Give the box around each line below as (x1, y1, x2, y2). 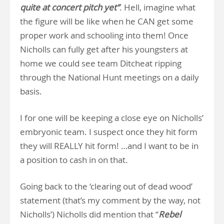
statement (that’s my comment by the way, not (20, 194, 200, 206)
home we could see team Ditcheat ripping (20, 57, 181, 69)
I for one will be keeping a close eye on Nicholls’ (20, 112, 203, 124)
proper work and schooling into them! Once (20, 29, 188, 41)
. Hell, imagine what (119, 1, 195, 13)
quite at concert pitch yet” (20, 1, 119, 13)
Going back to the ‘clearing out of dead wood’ (20, 180, 192, 192)
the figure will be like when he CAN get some (20, 15, 193, 27)
